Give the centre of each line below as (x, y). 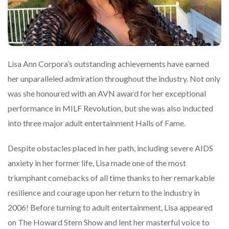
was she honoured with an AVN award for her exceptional (107, 94)
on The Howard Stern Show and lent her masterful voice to (109, 222)
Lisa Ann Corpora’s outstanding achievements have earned (108, 64)
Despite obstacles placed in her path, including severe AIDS (110, 148)
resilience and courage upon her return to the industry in (104, 193)
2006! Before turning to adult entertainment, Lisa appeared (110, 208)
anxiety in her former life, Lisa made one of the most (97, 163)
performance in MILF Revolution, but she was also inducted (110, 108)
